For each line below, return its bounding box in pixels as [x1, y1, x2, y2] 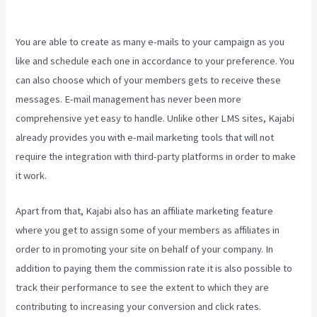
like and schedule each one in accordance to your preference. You [16, 54, 295, 68]
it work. [16, 169, 47, 183]
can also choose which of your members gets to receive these [16, 74, 282, 87]
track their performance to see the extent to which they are [16, 281, 270, 294]
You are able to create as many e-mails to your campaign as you [16, 35, 285, 49]
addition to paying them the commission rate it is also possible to [16, 262, 293, 275]
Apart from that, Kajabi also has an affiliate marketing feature [16, 204, 274, 218]
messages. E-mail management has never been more [16, 93, 242, 106]
